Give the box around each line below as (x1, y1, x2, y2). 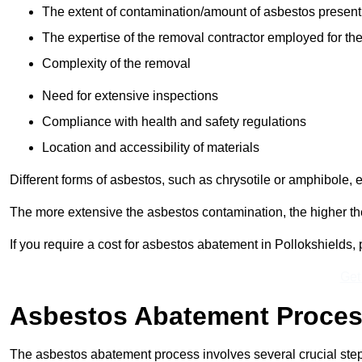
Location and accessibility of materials (42, 141, 259, 155)
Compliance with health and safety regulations (42, 115, 306, 129)
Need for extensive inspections (42, 89, 218, 103)
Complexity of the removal (42, 57, 191, 71)
